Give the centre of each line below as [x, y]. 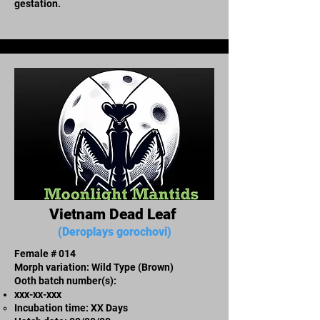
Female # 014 [45, 253]
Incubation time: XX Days [71, 307]
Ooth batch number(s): [65, 280]
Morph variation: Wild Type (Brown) [94, 267]
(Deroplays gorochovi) [114, 231]
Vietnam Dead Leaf [114, 214]
